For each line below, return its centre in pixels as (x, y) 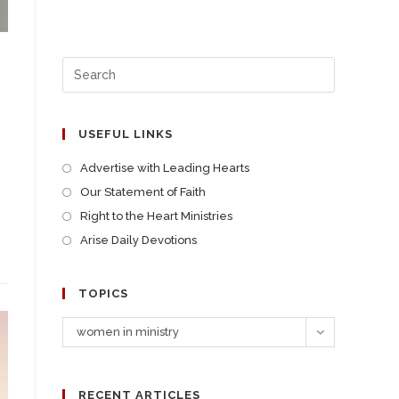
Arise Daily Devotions (138, 240)
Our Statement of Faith (143, 192)
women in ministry (128, 332)
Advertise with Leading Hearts (165, 168)
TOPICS (103, 293)
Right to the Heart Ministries (156, 216)
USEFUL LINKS (126, 134)
